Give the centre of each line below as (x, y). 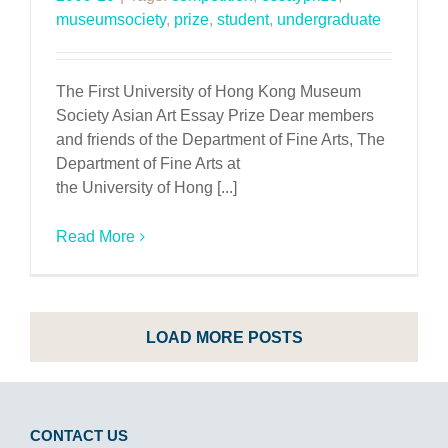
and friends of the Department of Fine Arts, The (220, 139)
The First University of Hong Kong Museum (208, 91)
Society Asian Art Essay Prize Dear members (215, 115)
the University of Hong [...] (146, 187)
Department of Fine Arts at (148, 163)
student (243, 19)
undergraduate (329, 19)
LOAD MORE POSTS (224, 337)
